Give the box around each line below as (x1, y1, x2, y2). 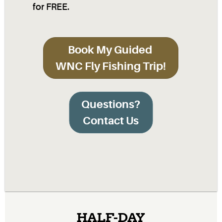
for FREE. (33, 2, 69, 12)
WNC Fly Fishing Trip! (55, 60, 166, 73)
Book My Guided (67, 44, 154, 56)
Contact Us (83, 114, 139, 127)
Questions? (81, 98, 141, 111)
